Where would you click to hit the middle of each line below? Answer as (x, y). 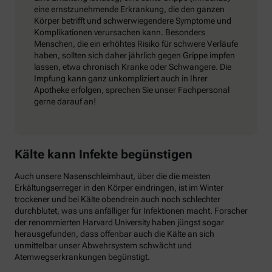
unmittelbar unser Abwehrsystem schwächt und (103, 246)
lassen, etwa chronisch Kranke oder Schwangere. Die (133, 67)
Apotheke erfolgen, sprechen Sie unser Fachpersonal (132, 90)
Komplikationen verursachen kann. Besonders (120, 32)
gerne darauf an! (65, 102)
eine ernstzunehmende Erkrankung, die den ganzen (129, 9)
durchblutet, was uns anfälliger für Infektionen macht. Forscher (131, 211)
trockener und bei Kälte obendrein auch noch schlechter (117, 199)
